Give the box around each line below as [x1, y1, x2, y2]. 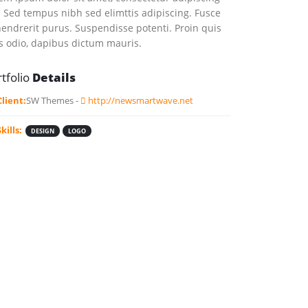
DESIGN [31, 126, 54, 135]
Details [32, 69, 76, 85]
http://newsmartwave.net [86, 94, 193, 107]
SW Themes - [26, 94, 80, 107]
